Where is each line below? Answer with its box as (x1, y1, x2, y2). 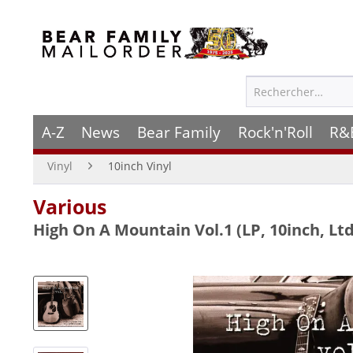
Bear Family (136, 121, 221, 143)
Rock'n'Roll (237, 121, 313, 143)
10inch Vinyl (108, 158, 172, 173)
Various (33, 193, 106, 220)
